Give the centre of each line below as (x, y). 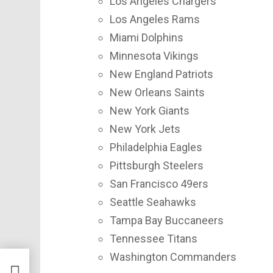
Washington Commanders (173, 257)
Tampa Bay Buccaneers (167, 221)
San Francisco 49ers (159, 184)
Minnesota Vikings (154, 56)
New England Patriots (161, 74)
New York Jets (145, 129)
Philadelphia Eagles (156, 147)
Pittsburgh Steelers (157, 166)
